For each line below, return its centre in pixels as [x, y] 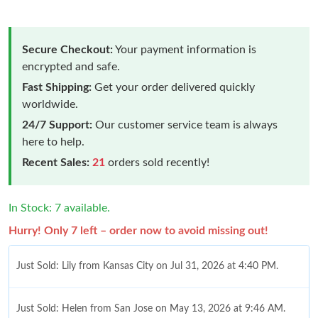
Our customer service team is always [185, 125]
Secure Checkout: [67, 49]
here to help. [53, 142]
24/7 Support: [57, 125]
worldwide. [50, 104]
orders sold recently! [157, 162]
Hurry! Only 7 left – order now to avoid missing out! [138, 230]
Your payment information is [185, 49]
